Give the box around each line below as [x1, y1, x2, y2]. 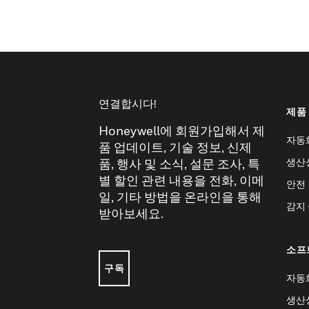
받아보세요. [99, 206, 163, 221]
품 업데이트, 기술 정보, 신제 [99, 139, 252, 154]
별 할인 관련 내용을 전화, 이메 [99, 172, 264, 188]
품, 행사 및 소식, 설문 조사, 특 [99, 156, 260, 171]
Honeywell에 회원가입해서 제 [99, 123, 265, 138]
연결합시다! [99, 96, 157, 110]
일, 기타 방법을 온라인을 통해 [99, 189, 261, 204]
